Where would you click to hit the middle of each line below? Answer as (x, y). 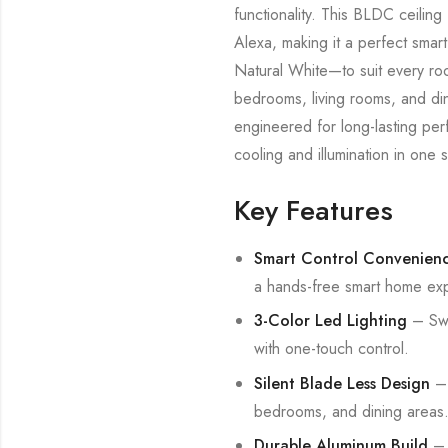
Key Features (314, 210)
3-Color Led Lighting (330, 321)
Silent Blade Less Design (341, 383)
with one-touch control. (331, 349)
